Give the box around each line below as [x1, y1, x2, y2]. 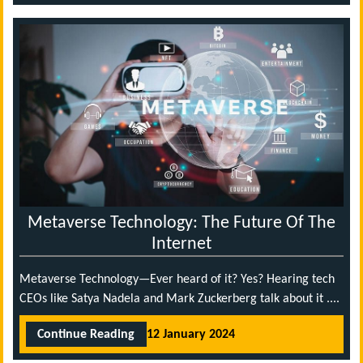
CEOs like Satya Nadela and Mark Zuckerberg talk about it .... [19, 293, 340, 306]
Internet [152, 236, 211, 254]
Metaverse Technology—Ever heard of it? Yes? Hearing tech [19, 273, 335, 287]
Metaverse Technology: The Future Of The [28, 215, 335, 233]
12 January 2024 [146, 327, 235, 341]
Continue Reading [37, 327, 135, 341]
